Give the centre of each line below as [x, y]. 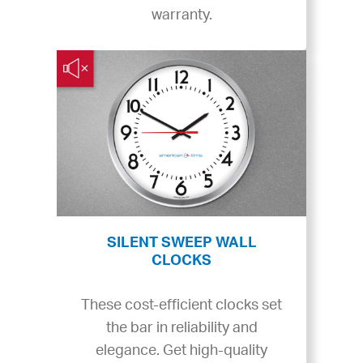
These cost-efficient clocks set [181, 305]
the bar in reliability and [181, 328]
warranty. [181, 15]
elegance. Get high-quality [181, 350]
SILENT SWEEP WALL [181, 243]
